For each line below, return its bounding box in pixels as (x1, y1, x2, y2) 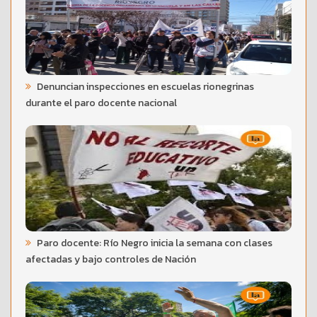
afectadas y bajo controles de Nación (25, 252, 196, 267)
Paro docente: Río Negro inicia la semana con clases (35, 236, 272, 251)
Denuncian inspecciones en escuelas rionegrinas (35, 79, 254, 95)
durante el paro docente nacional (25, 96, 177, 111)
